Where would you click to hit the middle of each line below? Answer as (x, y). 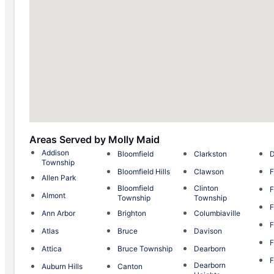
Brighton (132, 213)
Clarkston (210, 154)
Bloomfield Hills (144, 171)
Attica (52, 248)
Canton (130, 266)
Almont (54, 195)
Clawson (209, 171)
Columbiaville (217, 213)
